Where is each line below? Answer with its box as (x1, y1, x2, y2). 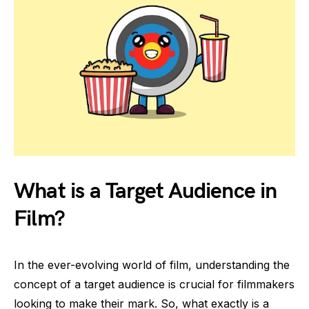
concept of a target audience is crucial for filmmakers (14, 277, 295, 291)
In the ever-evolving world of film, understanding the (14, 257, 290, 272)
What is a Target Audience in (14, 177, 277, 205)
